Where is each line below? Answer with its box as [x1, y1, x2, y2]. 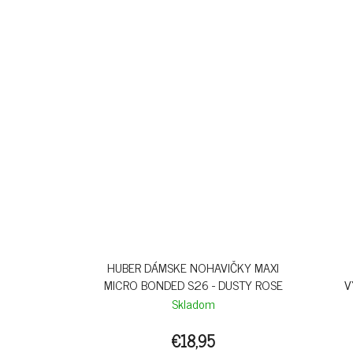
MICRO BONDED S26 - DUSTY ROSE [103, 273, 283, 295]
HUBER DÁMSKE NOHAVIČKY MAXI [107, 256, 280, 277]
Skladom [171, 292, 215, 314]
